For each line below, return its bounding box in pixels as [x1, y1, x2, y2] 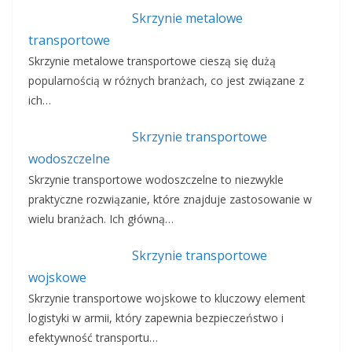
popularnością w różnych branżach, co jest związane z [28, 73, 304, 89]
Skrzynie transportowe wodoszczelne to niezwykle [28, 172, 284, 188]
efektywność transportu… [28, 330, 158, 346]
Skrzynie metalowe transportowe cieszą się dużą [28, 53, 276, 69]
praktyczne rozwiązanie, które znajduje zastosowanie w [28, 192, 312, 207]
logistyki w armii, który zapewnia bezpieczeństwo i [28, 310, 284, 326]
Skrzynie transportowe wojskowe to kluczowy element [28, 291, 306, 306]
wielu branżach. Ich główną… [28, 211, 174, 227]
